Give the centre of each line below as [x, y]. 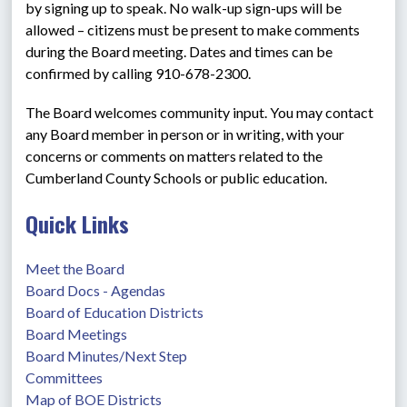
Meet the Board [75, 268]
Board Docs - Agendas [96, 290]
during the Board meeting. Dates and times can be [179, 51]
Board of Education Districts [115, 312]
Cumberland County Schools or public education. [177, 178]
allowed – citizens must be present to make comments [193, 30]
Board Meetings [77, 334]
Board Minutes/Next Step [107, 356]
